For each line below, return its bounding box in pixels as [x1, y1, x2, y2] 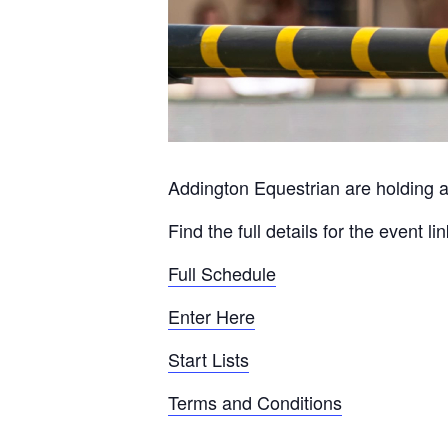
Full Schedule [168, 260, 276, 286]
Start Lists [168, 346, 249, 372]
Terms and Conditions [168, 389, 342, 415]
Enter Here [168, 303, 255, 329]
